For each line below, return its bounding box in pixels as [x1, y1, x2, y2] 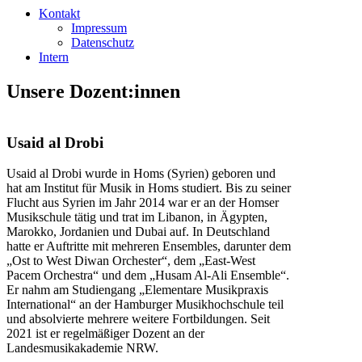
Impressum [71, 21, 127, 35]
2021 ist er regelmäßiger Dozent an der [6, 326, 204, 341]
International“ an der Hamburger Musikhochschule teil [6, 297, 284, 312]
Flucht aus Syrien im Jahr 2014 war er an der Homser [6, 196, 279, 210]
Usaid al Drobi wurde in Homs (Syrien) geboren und [6, 166, 276, 181]
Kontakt [39, 6, 80, 20]
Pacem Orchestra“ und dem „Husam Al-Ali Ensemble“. [6, 268, 289, 283]
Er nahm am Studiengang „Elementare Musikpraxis [6, 283, 268, 297]
